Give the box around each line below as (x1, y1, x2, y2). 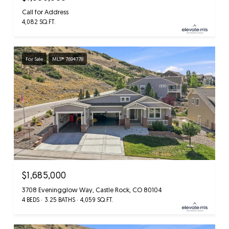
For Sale (26, 56, 43, 62)
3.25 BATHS (44, 195, 75, 203)
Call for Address (22, 8, 68, 16)
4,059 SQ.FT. (80, 195, 113, 203)
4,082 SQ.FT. (22, 18, 56, 26)
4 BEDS (22, 195, 39, 203)
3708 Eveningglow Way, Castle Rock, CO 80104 (22, 185, 162, 194)
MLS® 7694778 (52, 56, 83, 62)
